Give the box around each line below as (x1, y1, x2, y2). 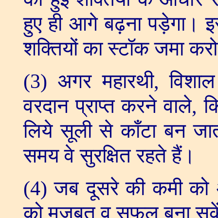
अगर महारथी (57, 70, 154, 93)
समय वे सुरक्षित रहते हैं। (23, 145, 195, 167)
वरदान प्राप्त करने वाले (23, 95, 192, 118)
